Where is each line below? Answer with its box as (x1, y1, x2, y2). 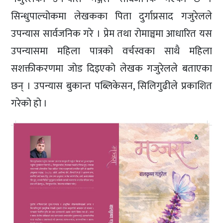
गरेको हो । (11, 95, 48, 112)
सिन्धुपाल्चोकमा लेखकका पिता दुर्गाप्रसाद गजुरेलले (11, 7, 212, 25)
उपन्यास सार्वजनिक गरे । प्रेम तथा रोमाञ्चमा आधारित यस (11, 25, 212, 42)
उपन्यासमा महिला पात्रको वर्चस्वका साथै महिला (11, 42, 212, 60)
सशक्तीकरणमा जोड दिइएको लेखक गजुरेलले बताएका (11, 60, 212, 77)
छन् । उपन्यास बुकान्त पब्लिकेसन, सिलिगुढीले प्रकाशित (11, 77, 212, 95)
